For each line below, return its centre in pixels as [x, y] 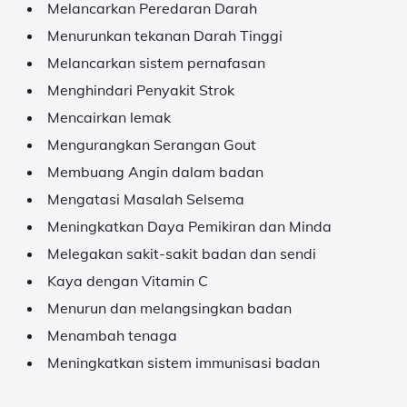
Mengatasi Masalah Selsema [146, 199]
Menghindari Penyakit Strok [141, 90]
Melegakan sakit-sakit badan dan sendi [182, 253]
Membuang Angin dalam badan [155, 172]
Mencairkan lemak [109, 117]
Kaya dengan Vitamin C [128, 281]
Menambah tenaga [112, 335]
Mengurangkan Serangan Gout [152, 144]
